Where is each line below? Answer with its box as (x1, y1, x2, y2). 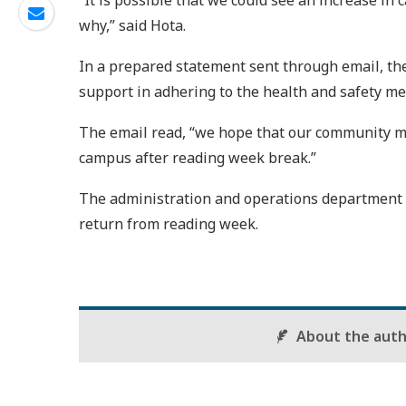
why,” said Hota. (79, 15, 186, 35)
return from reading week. (79, 214, 258, 234)
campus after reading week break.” (79, 148, 316, 168)
